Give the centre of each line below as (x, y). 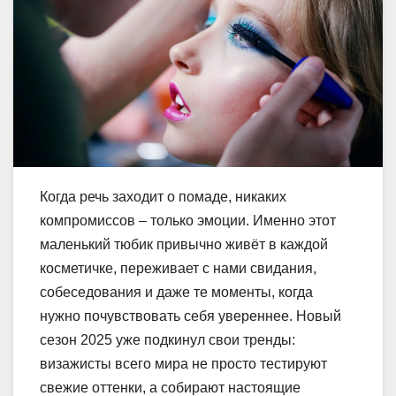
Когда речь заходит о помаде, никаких (163, 196)
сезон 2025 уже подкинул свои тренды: (168, 339)
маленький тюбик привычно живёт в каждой (184, 244)
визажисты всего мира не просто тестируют (183, 363)
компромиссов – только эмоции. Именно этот (188, 220)
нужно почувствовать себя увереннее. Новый (190, 316)
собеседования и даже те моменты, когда (176, 292)
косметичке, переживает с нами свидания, (178, 268)
